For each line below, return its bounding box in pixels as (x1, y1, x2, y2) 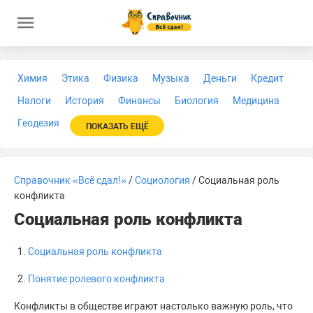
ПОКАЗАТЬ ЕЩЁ (85, 122, 149, 131)
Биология (175, 95, 219, 106)
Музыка (152, 73, 189, 84)
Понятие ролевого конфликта (28, 273, 165, 284)
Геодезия (17, 117, 59, 129)
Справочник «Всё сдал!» (14, 175, 126, 186)
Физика (103, 73, 138, 84)
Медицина (233, 95, 279, 106)
